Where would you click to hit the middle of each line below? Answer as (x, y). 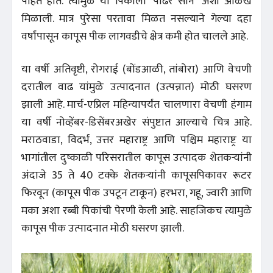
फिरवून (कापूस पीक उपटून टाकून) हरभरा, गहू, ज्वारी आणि (136, 193)
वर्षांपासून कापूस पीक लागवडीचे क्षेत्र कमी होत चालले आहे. (135, 36)
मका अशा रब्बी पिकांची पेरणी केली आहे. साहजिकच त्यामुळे (136, 211)
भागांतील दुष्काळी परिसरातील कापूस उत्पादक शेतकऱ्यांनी (136, 158)
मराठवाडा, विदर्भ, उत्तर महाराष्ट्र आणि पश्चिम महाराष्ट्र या (136, 140)
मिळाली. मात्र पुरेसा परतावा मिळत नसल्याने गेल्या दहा (136, 19)
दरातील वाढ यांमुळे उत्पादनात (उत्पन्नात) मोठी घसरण (136, 87)
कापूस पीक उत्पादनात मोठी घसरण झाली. (103, 228)
